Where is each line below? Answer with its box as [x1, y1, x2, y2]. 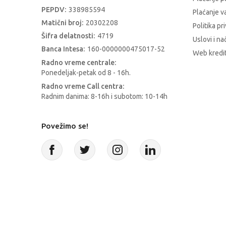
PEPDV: [41, 6, 66, 14]
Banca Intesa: [41, 45, 85, 53]
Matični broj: [41, 19, 83, 27]
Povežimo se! [41, 122, 88, 131]
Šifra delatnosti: [41, 32, 95, 40]
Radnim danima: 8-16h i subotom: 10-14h [41, 92, 167, 101]
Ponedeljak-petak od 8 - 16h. [41, 69, 131, 77]
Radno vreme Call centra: [41, 82, 124, 91]
